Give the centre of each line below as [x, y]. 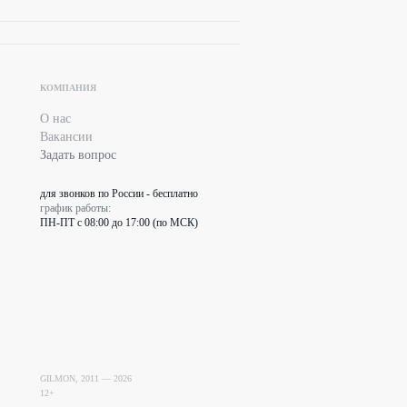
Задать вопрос [78, 154]
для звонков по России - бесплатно [119, 193]
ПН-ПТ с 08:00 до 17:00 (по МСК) [119, 222]
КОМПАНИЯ [68, 87]
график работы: [75, 208]
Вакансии [66, 136]
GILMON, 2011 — [77, 378]
